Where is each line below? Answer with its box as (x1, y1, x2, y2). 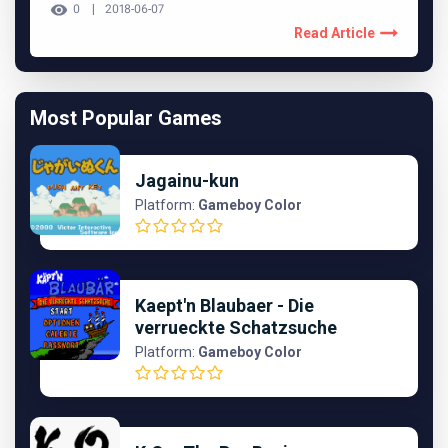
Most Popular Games (30, 105, 222, 130)
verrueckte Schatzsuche (135, 316, 337, 338)
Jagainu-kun (135, 169, 239, 191)
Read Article (294, 24, 375, 41)
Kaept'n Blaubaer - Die (135, 294, 314, 316)
